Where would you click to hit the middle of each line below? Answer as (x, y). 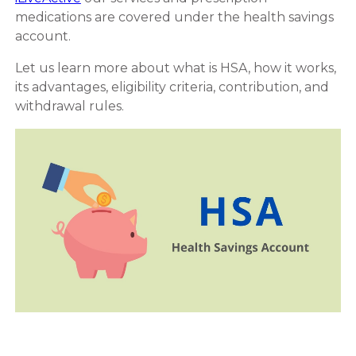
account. (44, 37)
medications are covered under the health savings (174, 17)
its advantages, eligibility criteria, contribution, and (172, 87)
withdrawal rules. (69, 106)
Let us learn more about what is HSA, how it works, (175, 68)
